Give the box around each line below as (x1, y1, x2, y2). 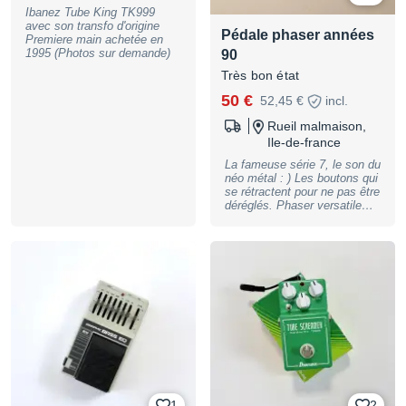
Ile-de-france (267, 135, 341, 150)
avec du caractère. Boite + (225, 212, 326, 226)
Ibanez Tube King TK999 (25, 5, 155, 19)
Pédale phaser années (221, 27, 374, 43)
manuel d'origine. (225, 226, 313, 239)
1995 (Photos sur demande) (25, 46, 170, 60)
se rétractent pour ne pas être (225, 185, 380, 198)
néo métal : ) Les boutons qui (225, 171, 378, 185)
